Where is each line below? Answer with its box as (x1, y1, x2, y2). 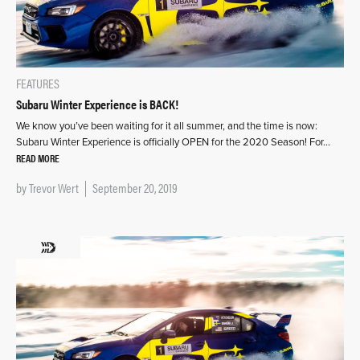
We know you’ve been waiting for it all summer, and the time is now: (16, 120, 317, 133)
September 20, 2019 (92, 178, 178, 198)
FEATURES (16, 74, 59, 93)
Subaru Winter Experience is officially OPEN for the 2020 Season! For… (16, 136, 330, 149)
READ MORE (16, 150, 59, 166)
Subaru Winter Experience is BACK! (16, 95, 178, 114)
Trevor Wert (29, 178, 79, 198)
